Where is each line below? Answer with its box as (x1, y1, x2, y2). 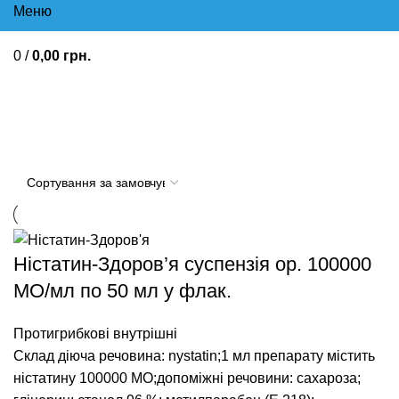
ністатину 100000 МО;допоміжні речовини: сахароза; (13, 370, 361, 387)
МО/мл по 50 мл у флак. (13, 280, 232, 303)
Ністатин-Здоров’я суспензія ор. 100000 (13, 253, 371, 276)
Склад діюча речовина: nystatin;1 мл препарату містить (13, 348, 375, 364)
